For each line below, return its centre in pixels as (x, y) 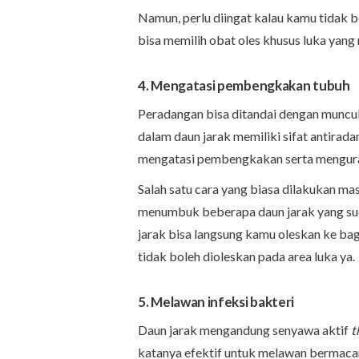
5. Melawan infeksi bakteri (216, 301)
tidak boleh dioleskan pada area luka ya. (246, 256)
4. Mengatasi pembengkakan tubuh (244, 85)
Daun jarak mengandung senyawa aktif (244, 329)
